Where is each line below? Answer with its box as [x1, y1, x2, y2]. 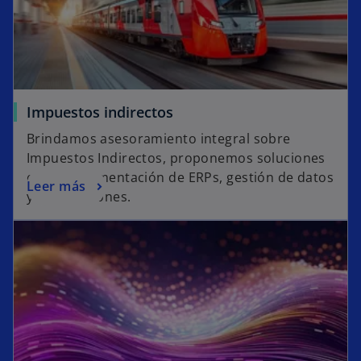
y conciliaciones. [27, 188, 131, 206]
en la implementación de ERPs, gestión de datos [27, 168, 334, 187]
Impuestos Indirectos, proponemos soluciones [27, 149, 326, 168]
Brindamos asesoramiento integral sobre [27, 130, 291, 148]
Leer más [27, 176, 86, 195]
